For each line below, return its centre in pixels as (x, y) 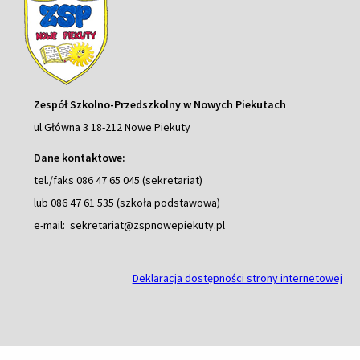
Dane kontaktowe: (80, 158)
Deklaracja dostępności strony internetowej (237, 278)
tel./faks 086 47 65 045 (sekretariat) (119, 180)
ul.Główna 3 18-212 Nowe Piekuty (112, 127)
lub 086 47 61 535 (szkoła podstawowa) (127, 203)
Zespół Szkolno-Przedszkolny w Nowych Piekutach (160, 105)
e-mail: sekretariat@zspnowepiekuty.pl (130, 225)
